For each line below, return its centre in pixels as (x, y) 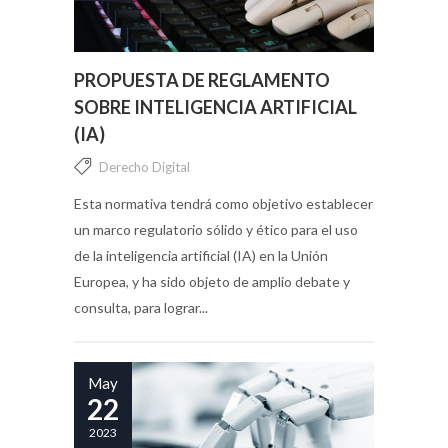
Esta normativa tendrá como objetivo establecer (223, 203)
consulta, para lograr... (141, 307)
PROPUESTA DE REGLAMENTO (202, 79)
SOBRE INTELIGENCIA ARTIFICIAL (215, 106)
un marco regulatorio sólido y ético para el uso (216, 229)
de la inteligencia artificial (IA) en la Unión (201, 255)
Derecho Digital (144, 166)
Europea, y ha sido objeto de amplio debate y (212, 281)
